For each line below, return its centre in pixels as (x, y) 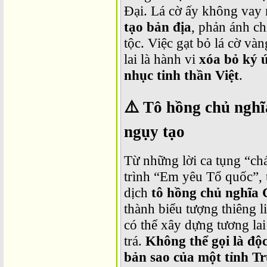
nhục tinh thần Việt (181, 75)
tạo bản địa (158, 27)
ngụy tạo (154, 131)
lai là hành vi (162, 59)
